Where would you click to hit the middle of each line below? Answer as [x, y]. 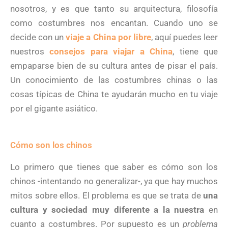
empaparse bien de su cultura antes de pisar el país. [114, 65]
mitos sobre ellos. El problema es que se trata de [107, 195]
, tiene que [195, 51]
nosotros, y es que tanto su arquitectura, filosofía [114, 8]
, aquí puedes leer [184, 37]
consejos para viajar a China [111, 51]
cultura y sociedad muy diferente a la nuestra [107, 209]
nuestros [30, 51]
